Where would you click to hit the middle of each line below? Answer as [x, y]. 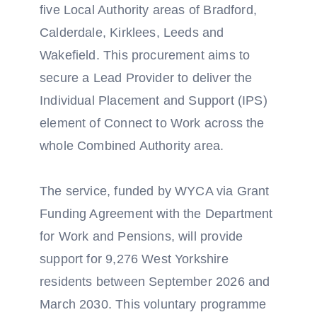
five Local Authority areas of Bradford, [149, 10]
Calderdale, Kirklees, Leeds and [132, 33]
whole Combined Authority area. [132, 146]
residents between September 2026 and [155, 282]
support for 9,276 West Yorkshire [134, 259]
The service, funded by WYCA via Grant [155, 191]
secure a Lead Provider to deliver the [146, 78]
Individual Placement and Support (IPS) [154, 100]
